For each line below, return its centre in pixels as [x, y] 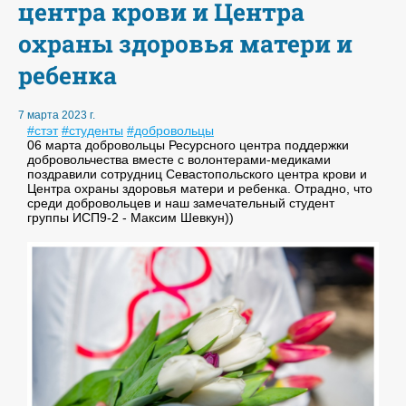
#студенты [92, 131]
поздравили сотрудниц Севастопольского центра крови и [197, 174]
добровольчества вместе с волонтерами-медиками [179, 160]
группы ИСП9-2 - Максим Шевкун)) [130, 218]
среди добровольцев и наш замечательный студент [181, 203]
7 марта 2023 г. [57, 116]
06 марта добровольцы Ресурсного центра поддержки [188, 145]
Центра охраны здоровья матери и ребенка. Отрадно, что [200, 189]
